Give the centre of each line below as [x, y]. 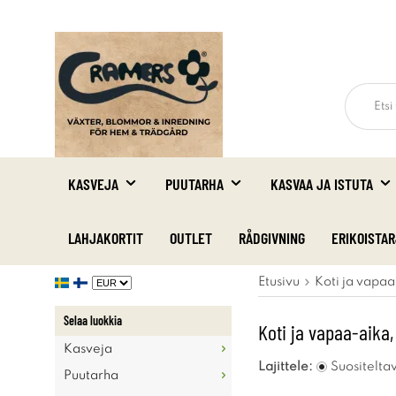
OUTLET [191, 238]
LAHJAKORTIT [106, 238]
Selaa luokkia [93, 320]
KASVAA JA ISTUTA [322, 184]
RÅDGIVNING [272, 238]
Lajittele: [286, 367]
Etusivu [279, 282]
